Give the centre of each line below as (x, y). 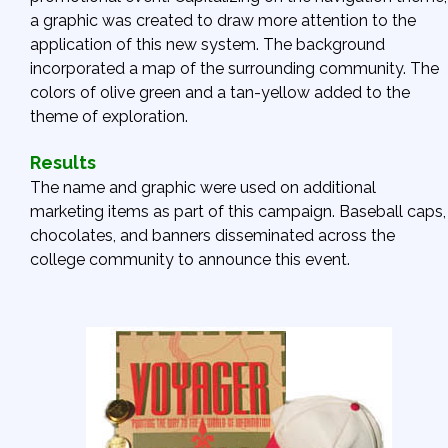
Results (63, 162)
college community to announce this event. (190, 259)
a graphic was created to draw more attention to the (223, 20)
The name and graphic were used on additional (203, 187)
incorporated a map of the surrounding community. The (234, 68)
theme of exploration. (109, 116)
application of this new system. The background (207, 44)
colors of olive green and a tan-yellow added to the (220, 92)
